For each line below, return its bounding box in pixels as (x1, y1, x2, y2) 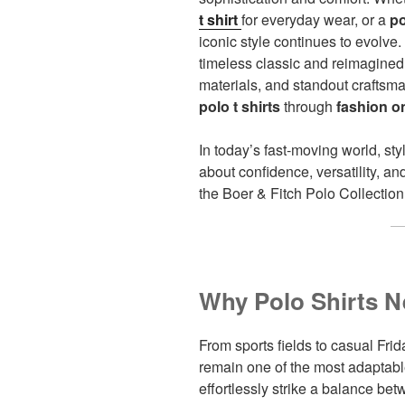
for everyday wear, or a (241, 8, 390, 30)
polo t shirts (199, 95, 280, 117)
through (280, 95, 336, 117)
